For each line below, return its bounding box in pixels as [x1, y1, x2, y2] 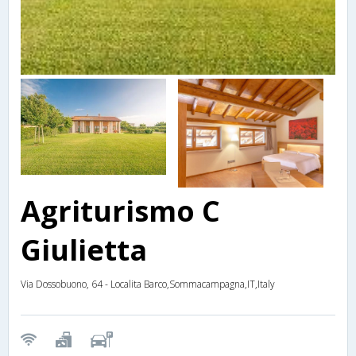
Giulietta [21, 230, 147, 269]
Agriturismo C [21, 191, 220, 230]
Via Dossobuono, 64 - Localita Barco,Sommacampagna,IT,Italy [21, 277, 275, 291]
